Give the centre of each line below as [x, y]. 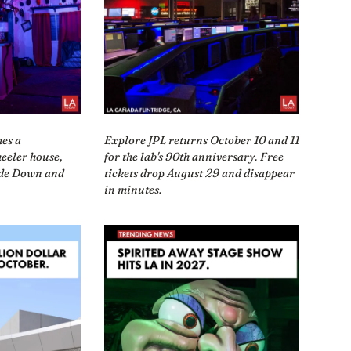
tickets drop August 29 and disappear [199, 173]
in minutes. [133, 189]
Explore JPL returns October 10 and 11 [201, 140]
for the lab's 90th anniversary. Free [194, 156]
